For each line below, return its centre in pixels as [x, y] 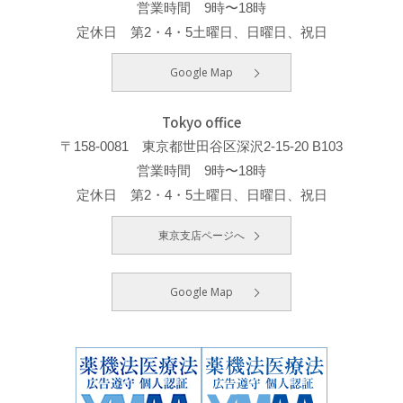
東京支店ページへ [201, 236]
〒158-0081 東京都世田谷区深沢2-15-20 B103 [201, 147]
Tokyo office [201, 122]
